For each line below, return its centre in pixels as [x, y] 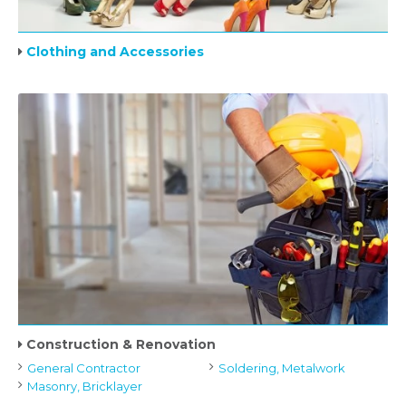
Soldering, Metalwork [281, 368]
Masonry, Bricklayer [85, 386]
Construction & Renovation [121, 344]
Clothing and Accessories [115, 52]
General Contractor [84, 368]
